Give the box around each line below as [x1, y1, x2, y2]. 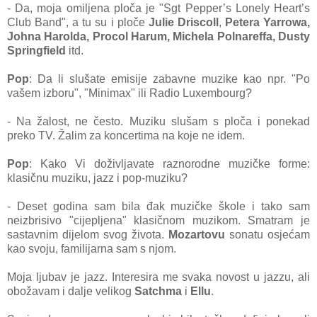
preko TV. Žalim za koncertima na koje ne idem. [7, 129, 245, 142]
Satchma [134, 285, 182, 298]
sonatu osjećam [229, 229, 310, 241]
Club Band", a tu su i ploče [7, 16, 145, 29]
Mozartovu [168, 229, 229, 241]
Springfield [7, 45, 69, 57]
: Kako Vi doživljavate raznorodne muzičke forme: [29, 158, 310, 171]
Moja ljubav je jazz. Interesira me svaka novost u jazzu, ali [7, 271, 310, 284]
